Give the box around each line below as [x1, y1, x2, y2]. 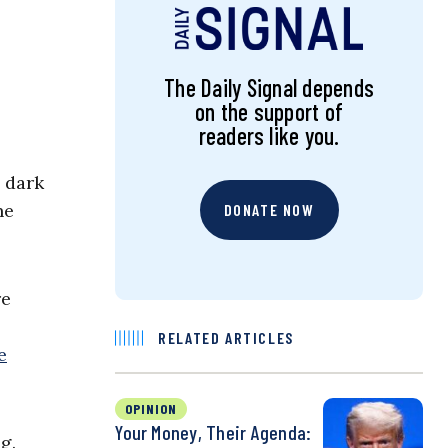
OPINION [125, 400, 178, 418]
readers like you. [198, 121, 340, 151]
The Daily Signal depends [164, 73, 374, 103]
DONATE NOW [223, 200, 315, 220]
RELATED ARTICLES [158, 328, 294, 348]
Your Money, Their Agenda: [115, 420, 312, 445]
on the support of [195, 97, 344, 127]
